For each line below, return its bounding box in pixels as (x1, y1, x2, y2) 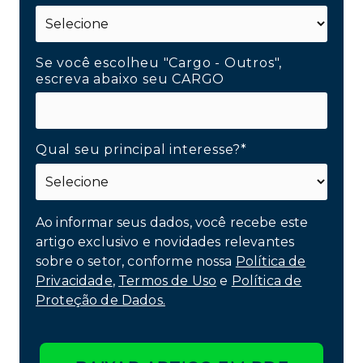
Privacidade (36, 272, 113, 288)
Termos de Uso (118, 272, 217, 288)
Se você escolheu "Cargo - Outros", (36, 55, 283, 71)
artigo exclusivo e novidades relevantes (36, 233, 295, 250)
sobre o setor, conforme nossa (36, 253, 236, 269)
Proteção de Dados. (36, 292, 165, 308)
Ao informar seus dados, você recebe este (36, 214, 309, 230)
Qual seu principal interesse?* (36, 142, 247, 158)
